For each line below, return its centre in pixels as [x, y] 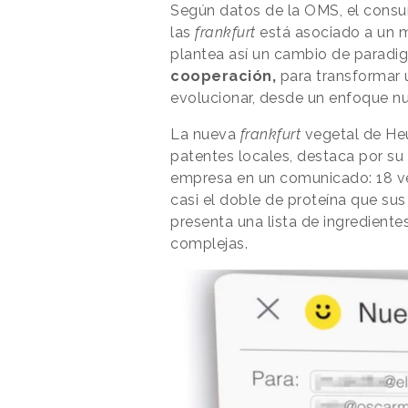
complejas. [209, 243]
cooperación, [223, 76]
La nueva [205, 134]
